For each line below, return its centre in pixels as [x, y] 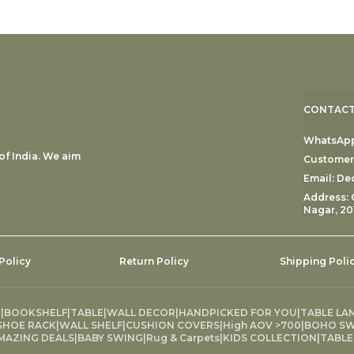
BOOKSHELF [36, 313]
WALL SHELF [91, 326]
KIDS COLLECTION [270, 338]
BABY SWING [110, 338]
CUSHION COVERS [173, 326]
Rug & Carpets [183, 338]
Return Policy [154, 262]
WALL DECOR [141, 313]
